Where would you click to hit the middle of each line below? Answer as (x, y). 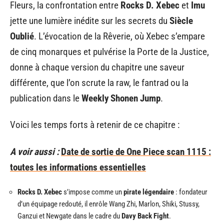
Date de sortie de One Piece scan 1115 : (136, 151)
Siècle (181, 20)
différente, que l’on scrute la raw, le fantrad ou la (99, 82)
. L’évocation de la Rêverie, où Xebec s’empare (119, 36)
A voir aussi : (34, 151)
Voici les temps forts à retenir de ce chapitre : (95, 125)
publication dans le (46, 98)
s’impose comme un (93, 192)
